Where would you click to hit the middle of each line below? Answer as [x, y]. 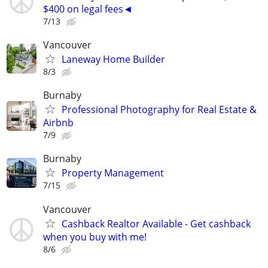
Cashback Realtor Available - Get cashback [156, 223]
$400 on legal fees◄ [88, 9]
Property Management [113, 173]
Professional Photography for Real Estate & [159, 110]
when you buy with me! [95, 237]
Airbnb [58, 123]
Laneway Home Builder [113, 59]
